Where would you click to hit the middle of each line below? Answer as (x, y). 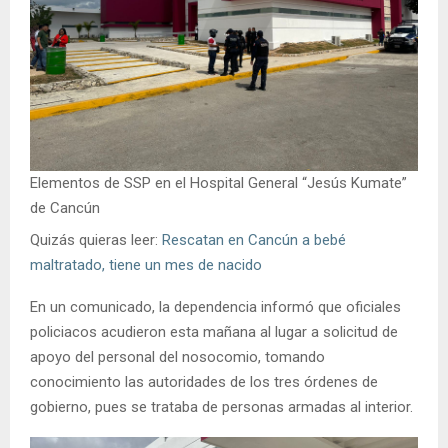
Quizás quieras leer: (96, 240)
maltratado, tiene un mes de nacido (146, 265)
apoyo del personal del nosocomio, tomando (177, 357)
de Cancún (65, 208)
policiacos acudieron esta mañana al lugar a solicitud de (214, 332)
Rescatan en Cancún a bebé (254, 240)
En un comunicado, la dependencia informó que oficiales (215, 307)
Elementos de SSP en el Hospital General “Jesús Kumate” (218, 183)
